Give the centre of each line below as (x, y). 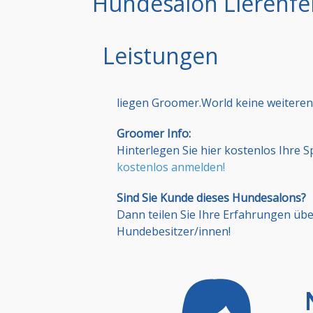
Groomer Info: (154, 134)
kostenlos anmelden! (171, 167)
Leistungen (161, 56)
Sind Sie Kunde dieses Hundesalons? (211, 198)
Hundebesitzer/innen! (174, 232)
